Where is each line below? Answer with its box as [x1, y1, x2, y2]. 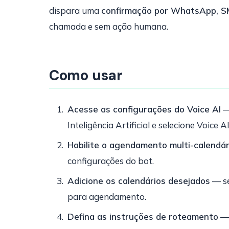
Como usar [49, 66, 123, 85]
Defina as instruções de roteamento [67, 211, 218, 222]
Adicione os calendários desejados [67, 175, 210, 186]
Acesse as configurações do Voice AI [67, 104, 221, 114]
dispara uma [49, 5, 101, 16]
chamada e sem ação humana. [49, 21, 168, 32]
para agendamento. [67, 191, 146, 202]
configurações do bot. [67, 155, 154, 166]
